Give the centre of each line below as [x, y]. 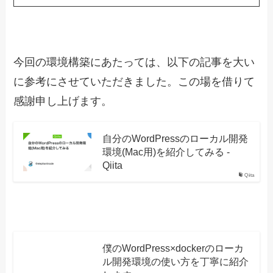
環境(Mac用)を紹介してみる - [166, 152]
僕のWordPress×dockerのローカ [173, 248]
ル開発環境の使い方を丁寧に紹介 [175, 262]
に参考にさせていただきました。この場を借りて [134, 82]
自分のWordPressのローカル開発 [175, 139]
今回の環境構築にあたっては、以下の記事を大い [134, 62]
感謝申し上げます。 [63, 101]
